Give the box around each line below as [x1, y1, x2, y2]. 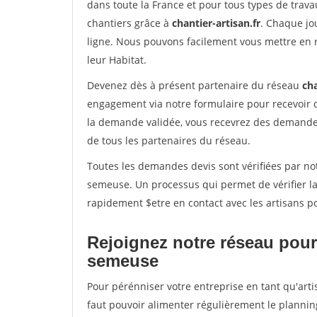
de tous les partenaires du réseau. [87, 134, 250, 147]
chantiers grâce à [87, 16, 172, 30]
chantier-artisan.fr [172, 16, 260, 30]
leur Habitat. [87, 53, 146, 67]
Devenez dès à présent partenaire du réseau [87, 79, 302, 92]
